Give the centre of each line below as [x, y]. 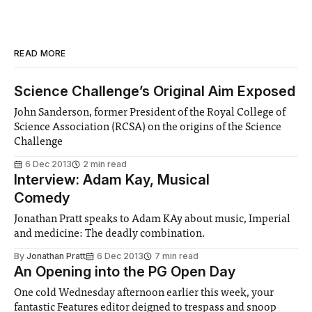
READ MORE [40, 54]
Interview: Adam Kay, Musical [112, 180]
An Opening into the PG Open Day [125, 272]
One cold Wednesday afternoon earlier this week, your [144, 294]
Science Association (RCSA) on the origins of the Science [148, 128]
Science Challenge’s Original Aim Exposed [155, 92]
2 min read [105, 164]
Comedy [42, 198]
